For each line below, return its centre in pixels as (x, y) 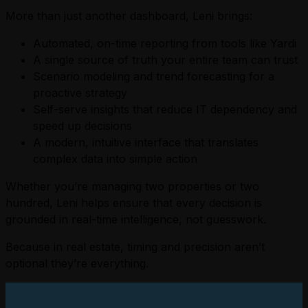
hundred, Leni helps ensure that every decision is (134, 202)
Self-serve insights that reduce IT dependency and (165, 109)
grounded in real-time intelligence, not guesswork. (136, 219)
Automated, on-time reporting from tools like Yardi (165, 43)
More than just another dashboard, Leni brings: (129, 15)
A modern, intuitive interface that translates (146, 142)
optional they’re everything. (77, 263)
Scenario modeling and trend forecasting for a (154, 76)
